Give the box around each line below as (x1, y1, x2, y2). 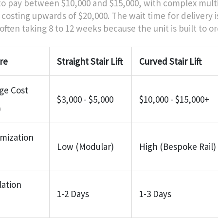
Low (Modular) (57, 140, 114, 152)
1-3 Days (139, 187, 171, 200)
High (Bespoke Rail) (139, 140, 216, 152)
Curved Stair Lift (139, 55, 201, 67)
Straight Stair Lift (57, 55, 123, 67)
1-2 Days (57, 187, 89, 200)
